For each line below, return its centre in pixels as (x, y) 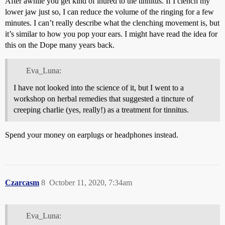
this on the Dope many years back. (60, 45)
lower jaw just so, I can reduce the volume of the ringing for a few (109, 12)
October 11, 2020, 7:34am (91, 182)
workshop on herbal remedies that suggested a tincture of (103, 98)
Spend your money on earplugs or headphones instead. (92, 135)
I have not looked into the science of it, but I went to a (99, 87)
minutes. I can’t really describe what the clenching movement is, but (112, 23)
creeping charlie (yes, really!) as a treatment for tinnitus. (101, 109)
